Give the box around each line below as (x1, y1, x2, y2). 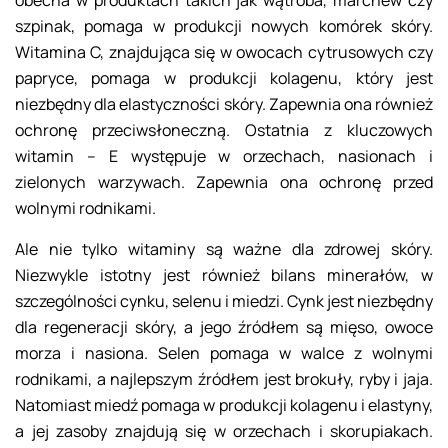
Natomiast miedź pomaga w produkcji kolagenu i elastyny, (15, 394, 433, 417)
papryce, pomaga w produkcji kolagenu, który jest (15, 67, 433, 90)
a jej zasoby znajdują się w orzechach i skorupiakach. (15, 420, 433, 443)
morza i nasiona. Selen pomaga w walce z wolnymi (15, 342, 433, 365)
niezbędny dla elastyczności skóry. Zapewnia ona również (15, 93, 433, 116)
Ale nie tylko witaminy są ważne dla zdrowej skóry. (15, 238, 433, 261)
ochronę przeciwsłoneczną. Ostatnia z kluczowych (15, 119, 433, 142)
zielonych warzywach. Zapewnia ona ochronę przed (15, 171, 433, 194)
